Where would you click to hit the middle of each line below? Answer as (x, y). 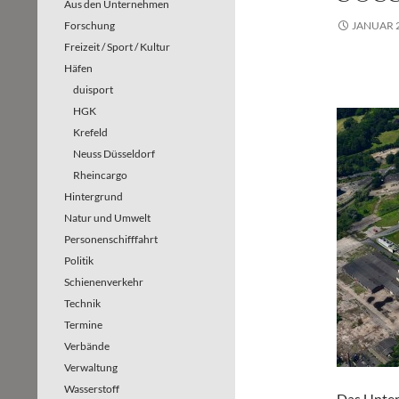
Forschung (90, 25)
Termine (83, 325)
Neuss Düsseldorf (114, 154)
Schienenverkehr (104, 282)
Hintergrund (94, 196)
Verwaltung (91, 367)
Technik (82, 303)
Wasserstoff (92, 389)
